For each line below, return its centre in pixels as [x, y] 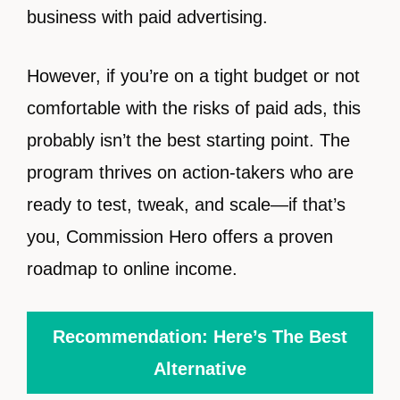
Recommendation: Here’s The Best [200, 337]
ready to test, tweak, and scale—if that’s [186, 205]
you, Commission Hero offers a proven [180, 237]
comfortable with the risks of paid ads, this [194, 108]
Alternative [200, 369]
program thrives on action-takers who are [190, 173]
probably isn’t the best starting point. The [188, 141]
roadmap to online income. [132, 269]
